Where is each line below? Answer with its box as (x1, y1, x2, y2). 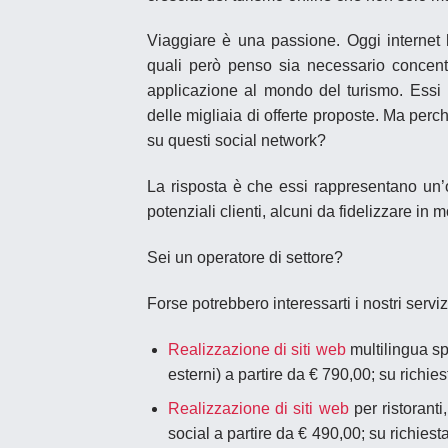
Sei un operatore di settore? (147, 249, 343, 267)
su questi (147, 132, 215, 150)
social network (215, 132, 317, 150)
